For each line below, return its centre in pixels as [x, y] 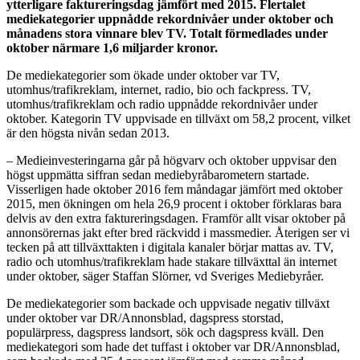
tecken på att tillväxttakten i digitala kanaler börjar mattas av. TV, [170, 247]
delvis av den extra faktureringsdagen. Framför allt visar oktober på [176, 218]
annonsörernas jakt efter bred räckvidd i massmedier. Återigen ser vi [178, 232]
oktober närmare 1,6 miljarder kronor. [112, 47]
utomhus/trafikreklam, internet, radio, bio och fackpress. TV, [159, 89]
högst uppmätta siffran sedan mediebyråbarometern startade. [158, 174]
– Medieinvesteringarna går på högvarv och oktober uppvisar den [172, 160]
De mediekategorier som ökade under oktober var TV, [143, 75]
